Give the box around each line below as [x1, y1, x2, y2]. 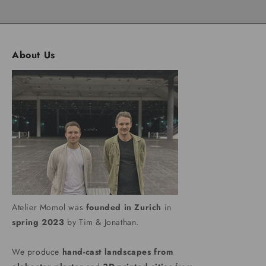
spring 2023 [12, 216, 65, 229]
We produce [12, 246, 62, 258]
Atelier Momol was [12, 201, 86, 214]
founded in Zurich [85, 201, 162, 214]
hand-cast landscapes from [62, 246, 173, 258]
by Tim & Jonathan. [64, 216, 140, 229]
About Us [12, 48, 55, 62]
